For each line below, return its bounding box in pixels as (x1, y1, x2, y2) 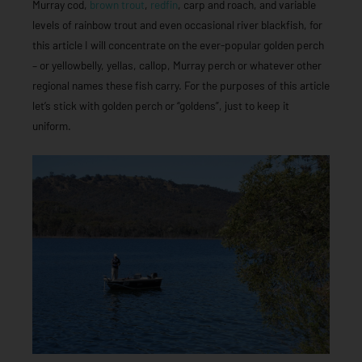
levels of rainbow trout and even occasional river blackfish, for (32, 17, 322, 32)
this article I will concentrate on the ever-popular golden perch (32, 37, 324, 52)
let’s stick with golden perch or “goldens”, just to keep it (32, 98, 289, 112)
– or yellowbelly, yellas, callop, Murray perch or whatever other (32, 57, 322, 72)
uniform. (32, 118, 71, 133)
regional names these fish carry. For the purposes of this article (32, 78, 330, 92)
